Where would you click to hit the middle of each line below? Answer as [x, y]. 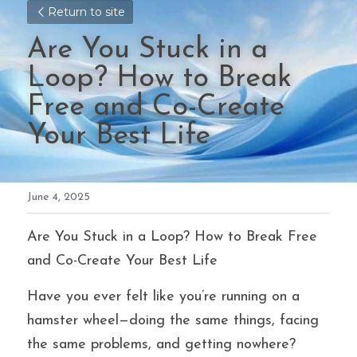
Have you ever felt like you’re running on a [163, 297]
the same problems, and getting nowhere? [161, 345]
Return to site [86, 12]
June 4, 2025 [59, 197]
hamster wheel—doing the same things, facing [173, 321]
